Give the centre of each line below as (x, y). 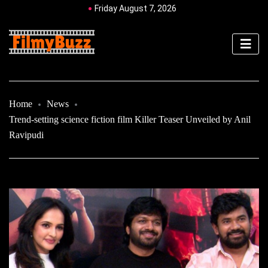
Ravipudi (26, 135)
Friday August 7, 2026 (135, 8)
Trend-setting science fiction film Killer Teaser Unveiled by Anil (130, 119)
